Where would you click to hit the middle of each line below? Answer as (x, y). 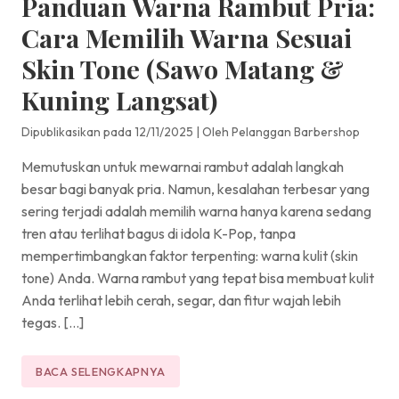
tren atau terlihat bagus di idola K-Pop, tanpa (159, 233)
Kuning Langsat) (119, 99)
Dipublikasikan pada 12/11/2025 (107, 131)
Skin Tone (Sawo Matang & (183, 68)
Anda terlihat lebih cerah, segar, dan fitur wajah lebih (181, 300)
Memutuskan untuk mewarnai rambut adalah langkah (183, 166)
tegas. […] (53, 322)
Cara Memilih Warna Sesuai (187, 37)
